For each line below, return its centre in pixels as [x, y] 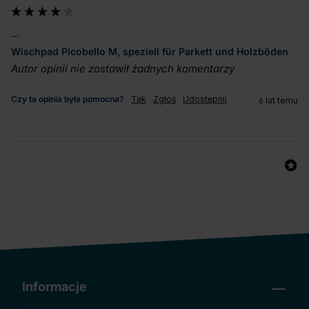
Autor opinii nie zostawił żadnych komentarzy [123, 68]
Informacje [54, 287]
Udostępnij [205, 99]
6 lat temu [278, 100]
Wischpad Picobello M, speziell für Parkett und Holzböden [150, 52]
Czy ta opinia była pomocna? [68, 99]
